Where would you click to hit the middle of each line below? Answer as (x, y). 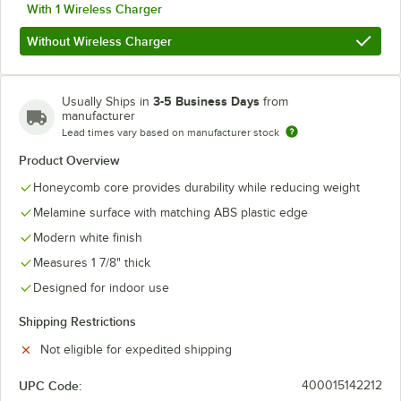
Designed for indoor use (101, 288)
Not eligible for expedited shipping (136, 350)
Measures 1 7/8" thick (92, 263)
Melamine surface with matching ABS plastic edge (171, 213)
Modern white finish (88, 238)
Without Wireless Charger (99, 41)
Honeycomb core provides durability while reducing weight (196, 188)
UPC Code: (50, 386)
